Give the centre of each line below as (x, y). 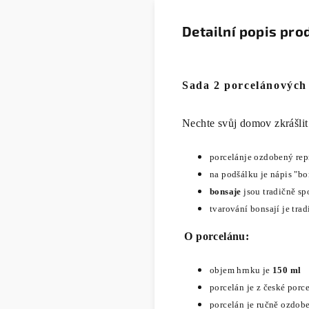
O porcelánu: (217, 237)
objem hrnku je (241, 270)
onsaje (228, 192)
